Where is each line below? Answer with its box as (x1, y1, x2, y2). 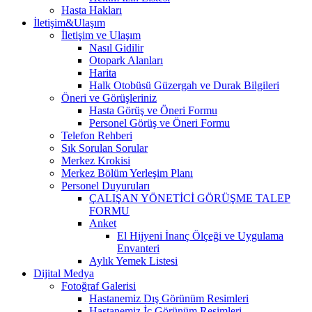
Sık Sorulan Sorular (61, 141, 148, 154)
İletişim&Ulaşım (33, 16, 105, 29)
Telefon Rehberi (61, 129, 132, 141)
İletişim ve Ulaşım (61, 29, 141, 41)
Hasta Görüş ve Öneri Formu (89, 104, 217, 116)
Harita (89, 66, 116, 79)
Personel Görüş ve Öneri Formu (89, 116, 230, 129)
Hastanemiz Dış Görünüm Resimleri (89, 292, 249, 304)
